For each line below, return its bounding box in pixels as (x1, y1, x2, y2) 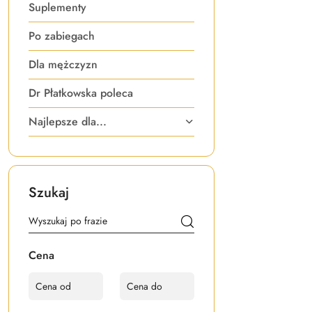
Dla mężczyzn (29, 56, 97, 72)
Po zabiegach (29, 28, 95, 44)
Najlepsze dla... (29, 114, 107, 130)
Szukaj (29, 182, 69, 203)
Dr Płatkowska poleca (29, 85, 133, 101)
